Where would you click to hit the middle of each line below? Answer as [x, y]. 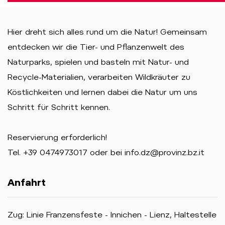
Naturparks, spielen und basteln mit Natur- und [98, 62]
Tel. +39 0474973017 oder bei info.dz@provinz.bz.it [106, 152]
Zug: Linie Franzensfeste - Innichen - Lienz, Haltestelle [112, 215]
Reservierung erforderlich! [57, 137]
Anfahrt [27, 183]
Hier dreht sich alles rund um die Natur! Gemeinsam [107, 32]
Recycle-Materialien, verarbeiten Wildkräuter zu [99, 77]
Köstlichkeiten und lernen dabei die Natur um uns [102, 92]
